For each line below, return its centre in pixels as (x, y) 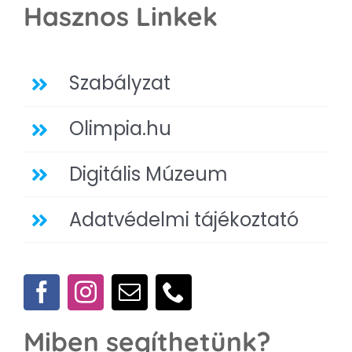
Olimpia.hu (120, 129)
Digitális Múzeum (148, 174)
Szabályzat (119, 83)
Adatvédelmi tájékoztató (183, 219)
